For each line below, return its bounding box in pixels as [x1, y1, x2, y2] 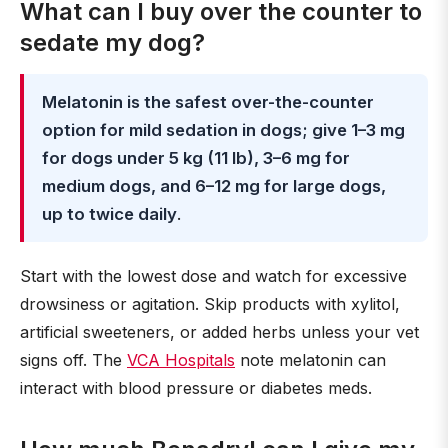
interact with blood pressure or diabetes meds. [20, 378, 372, 398]
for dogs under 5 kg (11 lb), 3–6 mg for [42, 148, 350, 168]
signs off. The [20, 350, 127, 370]
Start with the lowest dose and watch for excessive [20, 266, 407, 286]
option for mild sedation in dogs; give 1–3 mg [42, 120, 405, 140]
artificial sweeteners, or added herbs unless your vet [20, 322, 419, 342]
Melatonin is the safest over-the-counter [42, 92, 374, 112]
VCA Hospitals [127, 350, 235, 370]
